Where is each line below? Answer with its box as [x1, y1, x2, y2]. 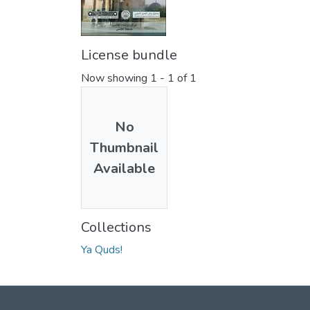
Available [93, 158, 155, 178]
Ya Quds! [81, 242, 122, 258]
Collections [81, 218, 152, 237]
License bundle [81, 46, 177, 65]
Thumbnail [90, 138, 158, 157]
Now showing [81, 71, 150, 86]
